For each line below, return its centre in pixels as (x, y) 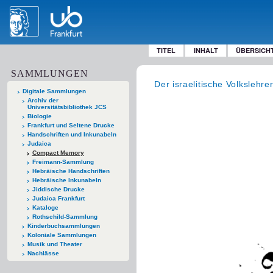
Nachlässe (43, 253)
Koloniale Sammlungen (62, 235)
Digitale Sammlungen (54, 91)
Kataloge (45, 207)
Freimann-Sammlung (63, 161)
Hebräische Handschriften (71, 171)
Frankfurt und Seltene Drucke (71, 125)
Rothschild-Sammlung (65, 216)
